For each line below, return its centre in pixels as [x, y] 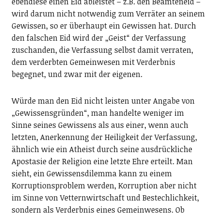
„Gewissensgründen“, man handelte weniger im [98, 113]
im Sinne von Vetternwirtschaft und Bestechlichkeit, [105, 197]
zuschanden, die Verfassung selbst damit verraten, [102, 50]
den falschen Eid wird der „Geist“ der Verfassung [99, 38]
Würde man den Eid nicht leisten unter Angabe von [103, 101]
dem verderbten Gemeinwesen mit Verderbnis [93, 62]
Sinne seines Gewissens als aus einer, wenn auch [100, 125]
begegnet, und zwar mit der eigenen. [77, 74]
